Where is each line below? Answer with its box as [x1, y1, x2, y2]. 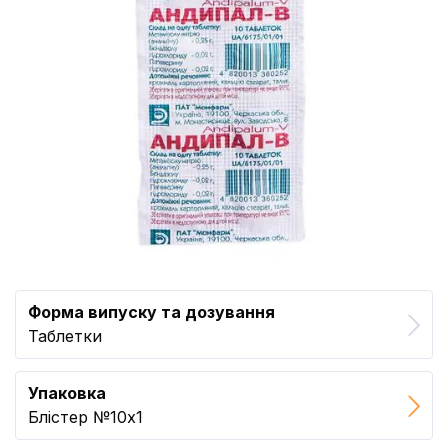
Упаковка [28, 383, 106, 403]
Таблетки [28, 326, 102, 346]
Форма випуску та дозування [28, 302, 275, 322]
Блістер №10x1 [28, 407, 143, 427]
